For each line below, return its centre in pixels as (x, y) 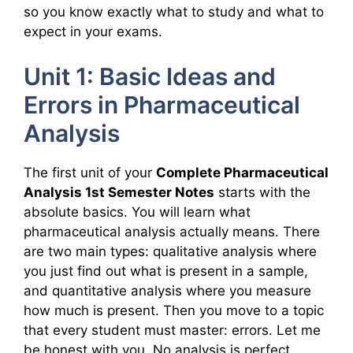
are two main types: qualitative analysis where (170, 251)
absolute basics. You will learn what (137, 212)
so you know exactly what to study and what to (174, 12)
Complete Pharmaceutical (242, 172)
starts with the (262, 192)
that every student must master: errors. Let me (172, 330)
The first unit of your (90, 172)
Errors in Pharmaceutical (162, 104)
